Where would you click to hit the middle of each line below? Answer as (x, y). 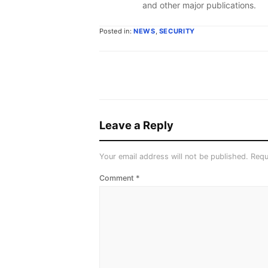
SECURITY (177, 31)
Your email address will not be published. (174, 156)
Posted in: (116, 31)
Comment (118, 178)
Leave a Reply (136, 125)
